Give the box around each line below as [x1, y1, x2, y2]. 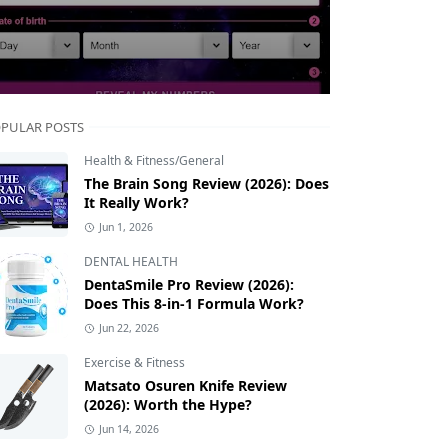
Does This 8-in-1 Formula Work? [84, 294, 304, 314]
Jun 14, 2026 [98, 422, 159, 437]
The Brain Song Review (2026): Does [84, 174, 329, 194]
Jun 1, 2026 [98, 220, 153, 235]
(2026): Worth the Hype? [84, 395, 252, 415]
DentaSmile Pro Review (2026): [84, 275, 294, 295]
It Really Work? [84, 193, 189, 213]
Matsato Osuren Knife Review [84, 376, 287, 396]
